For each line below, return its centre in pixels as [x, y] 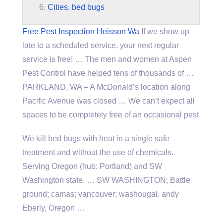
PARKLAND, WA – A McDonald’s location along [106, 87]
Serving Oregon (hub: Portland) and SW [92, 166]
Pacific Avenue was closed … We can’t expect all [109, 101]
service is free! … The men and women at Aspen [107, 59]
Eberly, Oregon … [54, 208]
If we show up [164, 31]
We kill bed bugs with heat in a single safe [96, 139]
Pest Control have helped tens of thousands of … [108, 73]
